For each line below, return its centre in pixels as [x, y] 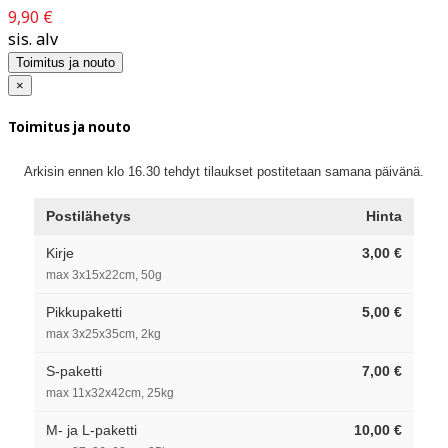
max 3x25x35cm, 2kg [103, 333]
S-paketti [74, 370]
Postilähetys [88, 215]
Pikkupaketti [84, 311]
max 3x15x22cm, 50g [104, 274]
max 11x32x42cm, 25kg [110, 392]
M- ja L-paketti [91, 429]
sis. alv [33, 39]
